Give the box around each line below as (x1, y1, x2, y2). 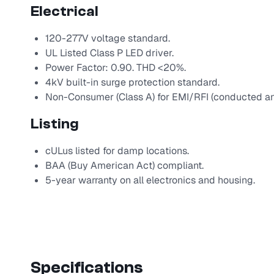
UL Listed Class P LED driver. (45, 46, 174, 60)
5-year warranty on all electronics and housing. (45, 174, 255, 187)
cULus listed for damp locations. (45, 144, 189, 158)
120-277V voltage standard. (45, 32, 170, 45)
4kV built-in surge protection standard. (45, 76, 220, 89)
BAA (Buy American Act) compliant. (45, 159, 204, 172)
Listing (30, 116, 79, 133)
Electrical (30, 3, 98, 20)
